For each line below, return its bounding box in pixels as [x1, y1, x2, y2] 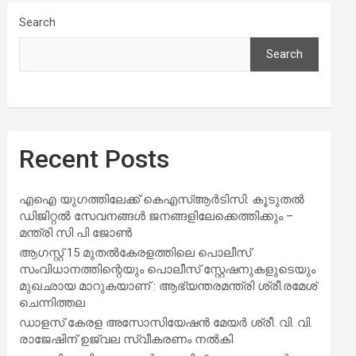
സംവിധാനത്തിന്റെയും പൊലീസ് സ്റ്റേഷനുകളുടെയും [19, 261, 316, 277]
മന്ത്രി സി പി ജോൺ [19, 225, 133, 240]
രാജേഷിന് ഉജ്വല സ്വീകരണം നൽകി [19, 331, 234, 346]
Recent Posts [19, 143, 170, 174]
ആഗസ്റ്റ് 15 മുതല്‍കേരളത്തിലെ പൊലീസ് [19, 245, 252, 260]
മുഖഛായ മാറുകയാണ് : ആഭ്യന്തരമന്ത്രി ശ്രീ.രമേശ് [19, 278, 318, 293]
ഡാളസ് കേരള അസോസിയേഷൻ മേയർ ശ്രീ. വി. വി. [19, 315, 313, 330]
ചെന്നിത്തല [19, 295, 86, 310]
